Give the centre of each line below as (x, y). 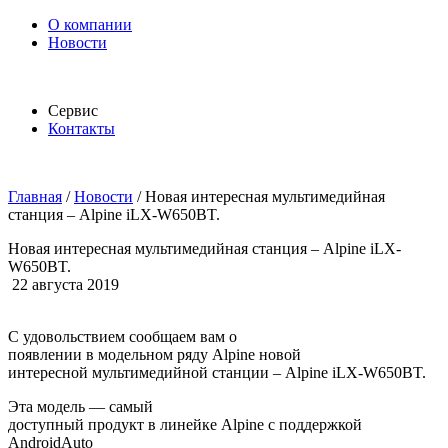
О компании (90, 24)
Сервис (73, 110)
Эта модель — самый (80, 406)
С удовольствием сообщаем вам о (122, 336)
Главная (35, 196)
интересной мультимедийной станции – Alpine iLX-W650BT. (217, 372)
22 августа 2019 (63, 284)
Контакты (81, 128)
